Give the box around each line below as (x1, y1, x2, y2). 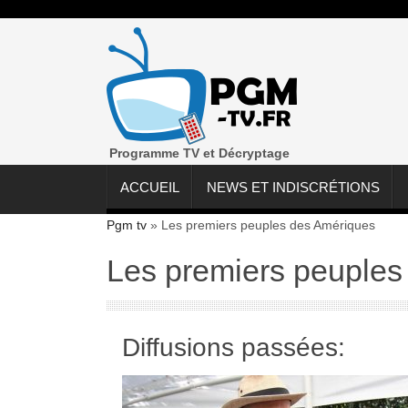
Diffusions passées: (121, 333, 345, 362)
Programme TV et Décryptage (109, 146, 291, 160)
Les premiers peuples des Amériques (161, 218, 375, 233)
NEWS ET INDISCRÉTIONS (207, 179, 380, 196)
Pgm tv (107, 218, 147, 233)
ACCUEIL (120, 179, 179, 196)
